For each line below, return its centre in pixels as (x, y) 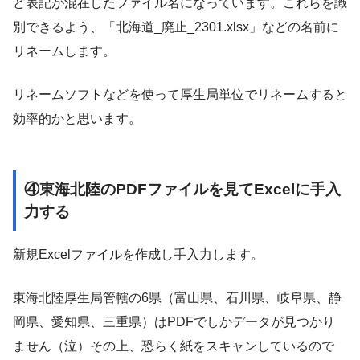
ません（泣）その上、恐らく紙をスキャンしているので (174, 346)
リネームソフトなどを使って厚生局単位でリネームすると (180, 94)
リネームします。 (64, 51)
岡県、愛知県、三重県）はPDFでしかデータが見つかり (174, 321)
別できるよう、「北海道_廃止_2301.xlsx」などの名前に (176, 27)
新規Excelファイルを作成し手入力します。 (138, 254)
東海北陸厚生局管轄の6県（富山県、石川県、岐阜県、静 (177, 297)
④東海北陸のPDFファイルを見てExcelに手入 (182, 190)
